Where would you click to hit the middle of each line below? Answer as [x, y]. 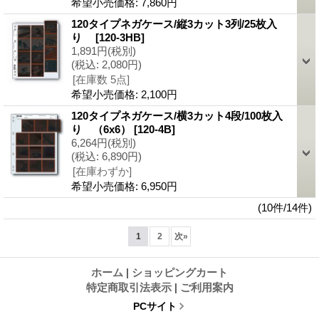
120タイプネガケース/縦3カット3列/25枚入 [174, 23]
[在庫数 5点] [101, 79]
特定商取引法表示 [129, 287]
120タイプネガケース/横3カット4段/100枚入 [177, 115]
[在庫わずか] [102, 171]
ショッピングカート [180, 272]
